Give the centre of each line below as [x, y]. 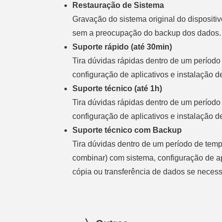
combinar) [91, 158]
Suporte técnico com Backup [127, 130]
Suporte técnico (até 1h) [117, 88]
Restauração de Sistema [118, 5]
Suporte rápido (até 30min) [122, 47]
